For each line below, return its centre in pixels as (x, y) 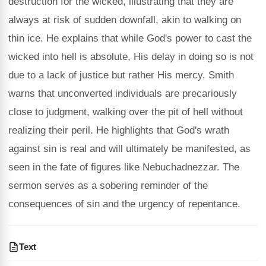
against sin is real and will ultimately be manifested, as (129, 149)
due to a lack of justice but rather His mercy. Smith (121, 75)
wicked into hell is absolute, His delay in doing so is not (131, 57)
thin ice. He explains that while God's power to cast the (130, 38)
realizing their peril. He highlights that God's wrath (119, 130)
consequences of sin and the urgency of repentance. (124, 204)
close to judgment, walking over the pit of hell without (126, 112)
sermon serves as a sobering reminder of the (108, 186)
